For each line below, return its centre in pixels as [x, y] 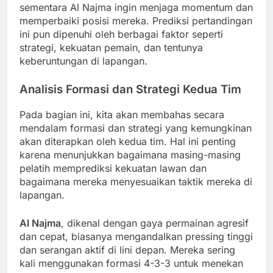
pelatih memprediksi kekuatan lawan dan [113, 168]
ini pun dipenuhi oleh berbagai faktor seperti [121, 34]
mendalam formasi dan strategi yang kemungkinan [136, 128]
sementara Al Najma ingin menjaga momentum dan [136, 8]
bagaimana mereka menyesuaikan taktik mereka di [136, 181]
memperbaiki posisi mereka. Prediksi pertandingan [136, 21]
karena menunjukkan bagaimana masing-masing [130, 154]
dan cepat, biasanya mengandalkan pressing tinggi [136, 236]
